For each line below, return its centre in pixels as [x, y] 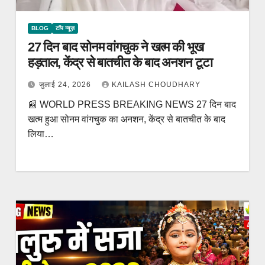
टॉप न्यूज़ [65, 28]
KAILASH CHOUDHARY [156, 85]
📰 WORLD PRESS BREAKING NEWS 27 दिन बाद [132, 104]
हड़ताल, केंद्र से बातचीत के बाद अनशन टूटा [120, 62]
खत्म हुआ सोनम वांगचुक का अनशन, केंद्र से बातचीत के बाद [126, 119]
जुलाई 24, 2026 [66, 85]
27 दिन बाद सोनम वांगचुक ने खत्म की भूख [115, 47]
